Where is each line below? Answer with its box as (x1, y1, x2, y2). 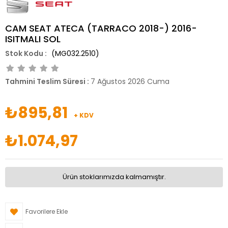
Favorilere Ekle (25, 207, 68, 216)
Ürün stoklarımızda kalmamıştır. (62, 172, 166, 182)
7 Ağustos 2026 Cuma (91, 76, 169, 87)
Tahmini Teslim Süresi (5, 76, 85, 87)
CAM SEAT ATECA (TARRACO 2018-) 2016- (5, 22, 197, 35)
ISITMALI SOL (5, 33, 61, 46)
